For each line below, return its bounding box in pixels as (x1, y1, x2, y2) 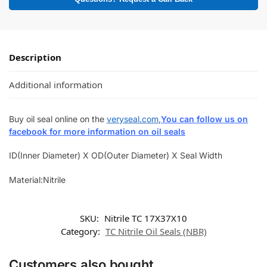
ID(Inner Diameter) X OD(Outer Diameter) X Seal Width (9, 150, 222, 161)
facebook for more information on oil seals (9, 126, 185, 136)
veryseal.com (107, 113, 159, 124)
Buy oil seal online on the (9, 113, 107, 124)
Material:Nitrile (9, 174, 66, 185)
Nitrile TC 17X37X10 (104, 212, 187, 225)
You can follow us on (161, 113, 248, 124)
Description (9, 51, 61, 64)
